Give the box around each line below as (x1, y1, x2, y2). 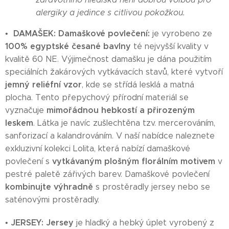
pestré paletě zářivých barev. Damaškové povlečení (5, 169, 210, 179)
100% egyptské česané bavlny (5, 41, 131, 52)
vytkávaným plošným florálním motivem (52, 156, 215, 167)
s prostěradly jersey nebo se (93, 182, 210, 192)
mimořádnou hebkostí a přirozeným (47, 105, 195, 116)
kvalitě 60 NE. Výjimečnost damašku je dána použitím (5, 54, 212, 64)
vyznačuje (5, 105, 47, 115)
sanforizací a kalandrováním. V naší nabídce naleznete (5, 131, 215, 141)
